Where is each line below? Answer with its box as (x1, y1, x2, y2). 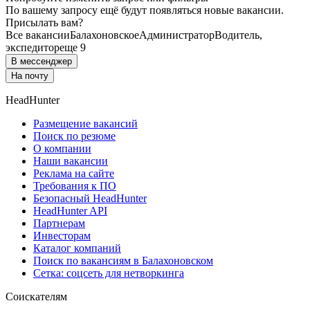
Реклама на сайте (33, 167, 114, 180)
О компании (33, 143, 91, 155)
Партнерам (33, 217, 85, 230)
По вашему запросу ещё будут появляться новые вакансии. (6, 4, 284, 17)
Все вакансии (6, 29, 70, 42)
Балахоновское (70, 29, 139, 42)
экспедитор (6, 42, 60, 54)
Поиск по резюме (33, 130, 116, 143)
